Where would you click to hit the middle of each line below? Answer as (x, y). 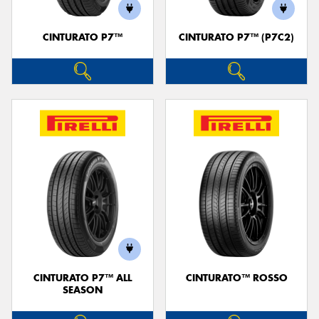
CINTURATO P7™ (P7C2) (236, 37)
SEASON (83, 290)
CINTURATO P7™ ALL (83, 278)
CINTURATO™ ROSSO (236, 278)
